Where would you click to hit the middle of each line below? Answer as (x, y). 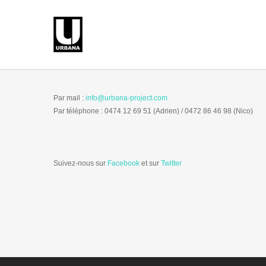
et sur (151, 163)
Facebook (124, 163)
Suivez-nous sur (80, 163)
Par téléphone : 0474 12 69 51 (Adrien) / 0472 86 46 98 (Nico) (153, 111)
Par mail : (69, 98)
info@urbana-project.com (126, 98)
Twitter (171, 163)
